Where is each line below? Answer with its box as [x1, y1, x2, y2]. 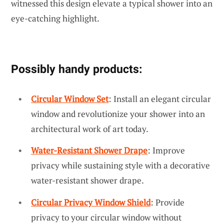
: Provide [150, 196, 184, 208]
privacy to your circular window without [31, 211, 181, 223]
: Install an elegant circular [108, 92, 211, 104]
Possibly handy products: [11, 61, 142, 76]
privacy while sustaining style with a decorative [31, 159, 210, 171]
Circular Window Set [31, 92, 108, 104]
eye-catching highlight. [11, 12, 99, 24]
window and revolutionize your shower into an [31, 107, 205, 119]
